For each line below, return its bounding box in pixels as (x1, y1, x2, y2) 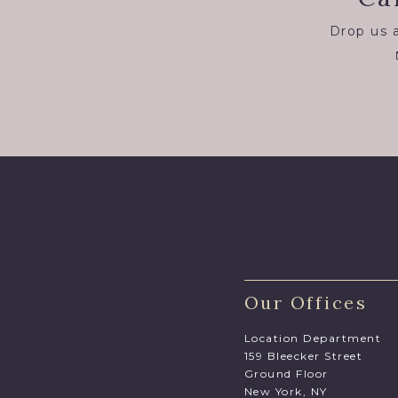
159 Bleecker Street (243, 349, 362, 363)
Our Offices (243, 291, 367, 314)
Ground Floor (243, 367, 329, 381)
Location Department (243, 331, 381, 346)
